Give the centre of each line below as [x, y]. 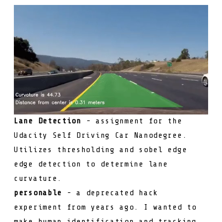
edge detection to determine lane [91, 164]
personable [38, 193]
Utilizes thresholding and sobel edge [101, 150]
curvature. [38, 179]
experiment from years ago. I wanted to [105, 207]
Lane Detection [48, 121]
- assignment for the [132, 121]
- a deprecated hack [110, 193]
